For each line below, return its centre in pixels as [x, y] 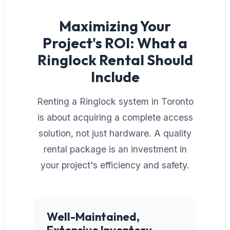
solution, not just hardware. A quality [115, 133]
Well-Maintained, [93, 216]
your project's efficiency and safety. [115, 165]
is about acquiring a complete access [115, 117]
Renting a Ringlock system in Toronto [115, 101]
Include [115, 76]
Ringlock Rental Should [115, 60]
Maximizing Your [115, 26]
